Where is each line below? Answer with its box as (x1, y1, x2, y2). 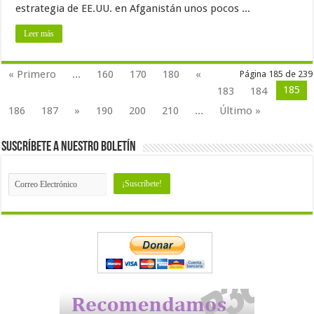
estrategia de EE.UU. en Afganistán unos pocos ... (15, 1, 251, 15)
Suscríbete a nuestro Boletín (1, 139, 137, 154)
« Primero (8, 67, 57, 81)
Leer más (24, 28, 55, 39)
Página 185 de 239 (239, 68, 313, 79)
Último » (219, 104, 261, 117)
